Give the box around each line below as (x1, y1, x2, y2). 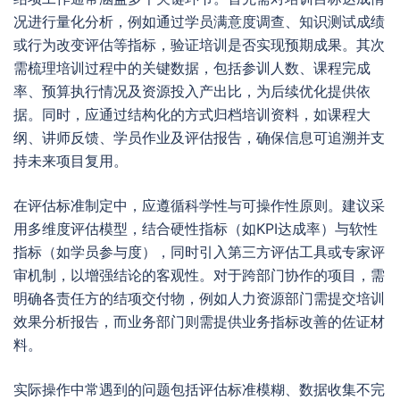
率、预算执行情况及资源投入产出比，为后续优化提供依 (13, 82, 371, 100)
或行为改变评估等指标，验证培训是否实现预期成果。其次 (13, 36, 385, 54)
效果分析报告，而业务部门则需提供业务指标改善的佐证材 (13, 312, 385, 330)
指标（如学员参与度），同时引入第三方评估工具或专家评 (13, 243, 385, 261)
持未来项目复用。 (13, 152, 128, 170)
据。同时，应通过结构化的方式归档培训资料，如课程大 (13, 105, 371, 123)
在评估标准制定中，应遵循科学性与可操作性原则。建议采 (13, 196, 385, 214)
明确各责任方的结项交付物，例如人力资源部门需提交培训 (13, 289, 385, 307)
